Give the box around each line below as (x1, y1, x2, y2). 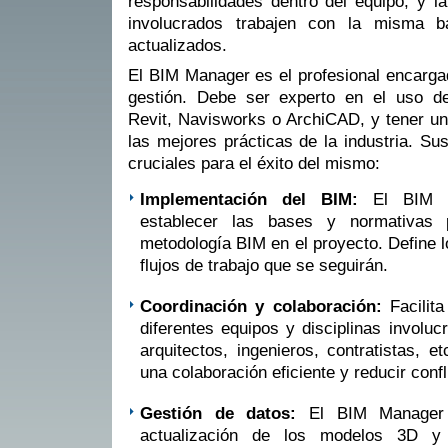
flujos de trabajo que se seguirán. (140, 255, 388, 275)
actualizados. (128, 35, 227, 55)
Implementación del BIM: (140, 189, 358, 209)
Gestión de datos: (140, 404, 297, 424)
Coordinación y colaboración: (140, 296, 382, 316)
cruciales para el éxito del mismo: (128, 153, 380, 173)
